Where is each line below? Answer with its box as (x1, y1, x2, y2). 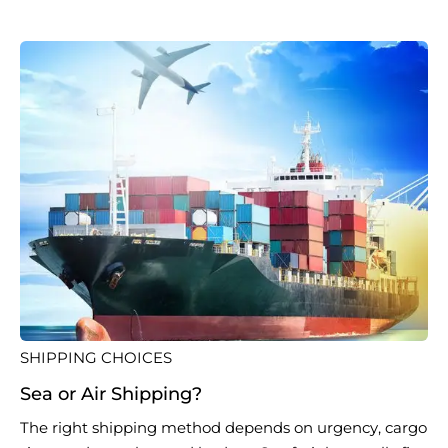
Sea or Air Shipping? (20, 383, 202, 406)
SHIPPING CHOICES (20, 349, 172, 368)
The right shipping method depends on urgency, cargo (20, 419, 427, 438)
